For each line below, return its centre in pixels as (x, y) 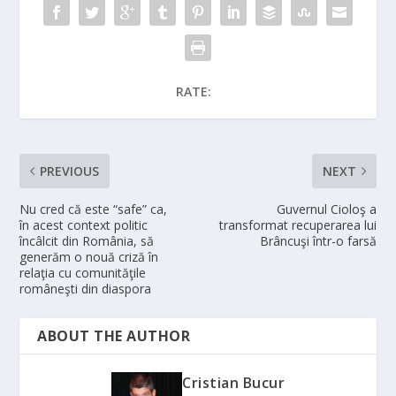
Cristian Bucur (233, 382)
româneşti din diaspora (86, 288)
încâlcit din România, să (87, 240)
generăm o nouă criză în (89, 256)
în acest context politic (84, 225)
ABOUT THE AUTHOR (114, 335)
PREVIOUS (70, 171)
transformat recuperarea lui (297, 225)
